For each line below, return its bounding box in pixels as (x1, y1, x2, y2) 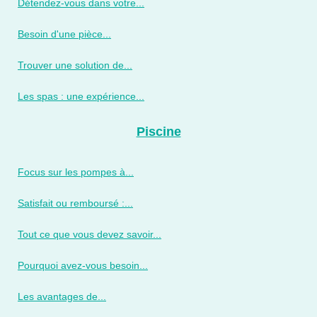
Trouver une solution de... (18, 59, 132, 71)
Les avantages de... (18, 291, 106, 303)
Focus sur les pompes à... (18, 166, 134, 178)
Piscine (136, 125, 181, 139)
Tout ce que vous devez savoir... (18, 229, 161, 241)
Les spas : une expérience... (18, 91, 144, 103)
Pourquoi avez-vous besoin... (18, 260, 148, 272)
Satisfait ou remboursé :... (18, 197, 133, 209)
